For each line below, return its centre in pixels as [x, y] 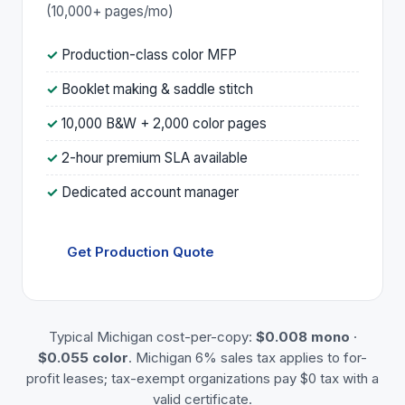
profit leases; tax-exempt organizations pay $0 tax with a [202, 378]
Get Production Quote [141, 251]
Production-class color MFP [149, 54]
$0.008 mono [302, 336]
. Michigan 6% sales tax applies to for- [248, 357]
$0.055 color [83, 357]
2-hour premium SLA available [155, 157]
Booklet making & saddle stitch [157, 89]
